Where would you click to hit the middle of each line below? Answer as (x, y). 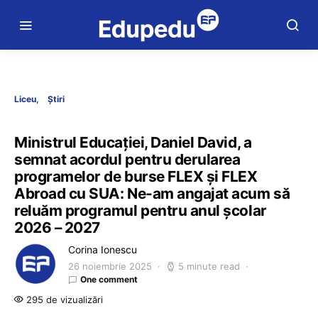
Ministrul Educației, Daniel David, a (133, 142)
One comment (109, 279)
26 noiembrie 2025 (110, 266)
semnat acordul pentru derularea (127, 159)
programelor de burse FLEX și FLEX (136, 176)
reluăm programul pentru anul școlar (141, 210)
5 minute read (209, 266)
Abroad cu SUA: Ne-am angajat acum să (152, 193)
